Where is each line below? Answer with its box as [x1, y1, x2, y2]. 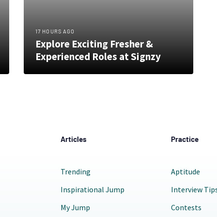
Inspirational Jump [60, 184, 124, 194]
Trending [60, 166, 91, 176]
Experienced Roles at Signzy [35, 49, 161, 63]
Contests [170, 202, 201, 212]
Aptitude [170, 166, 200, 176]
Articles [60, 134, 87, 143]
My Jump [60, 202, 90, 212]
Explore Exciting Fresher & [35, 37, 153, 50]
